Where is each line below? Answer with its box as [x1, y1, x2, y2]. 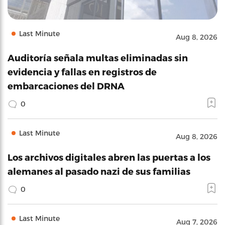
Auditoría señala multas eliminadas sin [8, 52, 188, 63]
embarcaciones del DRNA [8, 80, 125, 91]
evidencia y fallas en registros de [8, 66, 157, 77]
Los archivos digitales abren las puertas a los [8, 152, 210, 162]
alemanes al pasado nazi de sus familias [8, 166, 190, 176]
